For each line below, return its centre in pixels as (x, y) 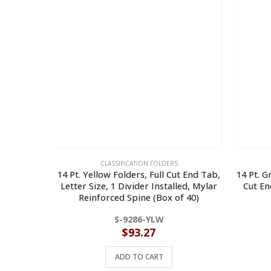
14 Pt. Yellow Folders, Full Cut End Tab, (139, 174)
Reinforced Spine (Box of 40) (139, 197)
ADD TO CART (139, 256)
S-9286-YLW (139, 219)
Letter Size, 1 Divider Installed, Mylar (139, 185)
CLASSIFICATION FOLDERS (139, 163)
